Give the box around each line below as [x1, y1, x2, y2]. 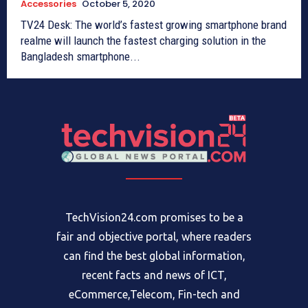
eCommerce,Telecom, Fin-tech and [68, 287, 240, 300]
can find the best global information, [63, 249, 245, 262]
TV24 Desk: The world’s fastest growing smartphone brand [21, 17, 287, 32]
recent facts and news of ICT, [81, 268, 227, 281]
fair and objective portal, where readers [56, 230, 252, 243]
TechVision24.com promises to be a [65, 210, 243, 223]
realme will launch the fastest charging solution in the [21, 33, 266, 47]
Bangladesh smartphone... [21, 49, 140, 63]
